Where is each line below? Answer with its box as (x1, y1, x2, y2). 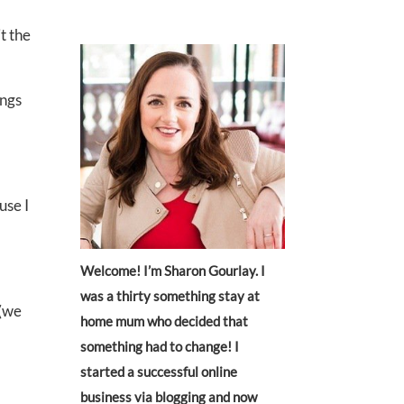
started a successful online (80, 363, 238, 381)
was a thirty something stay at (80, 288, 261, 305)
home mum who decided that (80, 313, 249, 330)
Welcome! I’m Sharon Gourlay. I (80, 262, 266, 280)
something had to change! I (80, 338, 240, 355)
